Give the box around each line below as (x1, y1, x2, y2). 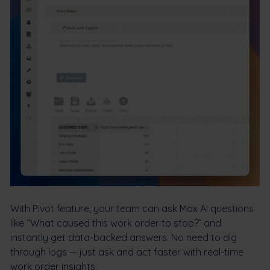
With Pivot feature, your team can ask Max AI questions (10, 202, 254, 215)
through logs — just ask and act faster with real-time (10, 246, 243, 259)
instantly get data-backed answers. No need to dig (10, 231, 237, 244)
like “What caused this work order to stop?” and (10, 217, 221, 230)
